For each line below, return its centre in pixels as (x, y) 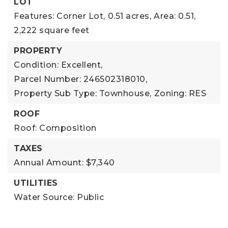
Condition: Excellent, (58, 65)
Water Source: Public (59, 197)
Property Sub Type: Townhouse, (83, 93)
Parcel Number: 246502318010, (80, 79)
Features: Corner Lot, (60, 16)
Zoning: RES (180, 93)
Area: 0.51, (175, 16)
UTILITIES (36, 183)
